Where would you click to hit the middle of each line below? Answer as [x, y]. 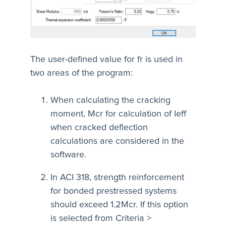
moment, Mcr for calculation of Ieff [118, 114]
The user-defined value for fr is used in [106, 59]
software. [68, 155]
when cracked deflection [99, 127]
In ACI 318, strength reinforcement [117, 177]
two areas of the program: [81, 73]
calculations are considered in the [117, 141]
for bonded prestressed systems [114, 191]
